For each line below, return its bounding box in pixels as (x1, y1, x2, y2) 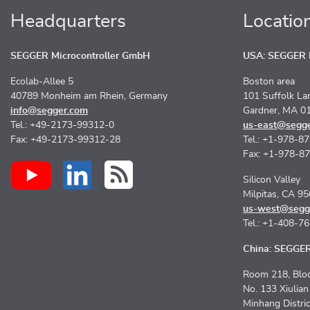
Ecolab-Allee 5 (10, 77, 73, 86)
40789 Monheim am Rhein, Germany (10, 91, 167, 101)
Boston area (243, 77, 295, 86)
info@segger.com (10, 106, 88, 116)
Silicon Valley (243, 175, 300, 185)
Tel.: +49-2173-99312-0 (10, 120, 114, 130)
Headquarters (10, 12, 126, 30)
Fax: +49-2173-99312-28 (10, 135, 120, 145)
